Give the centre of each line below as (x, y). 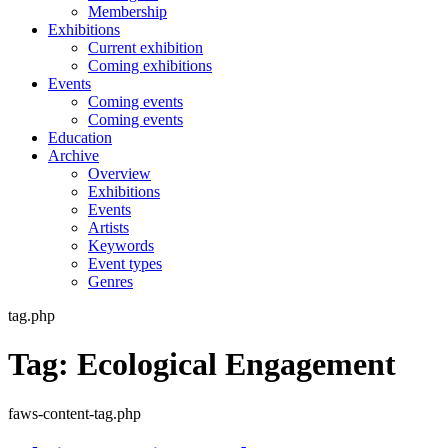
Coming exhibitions (150, 65)
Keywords (121, 245)
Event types (125, 263)
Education (80, 137)
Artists (108, 227)
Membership (127, 11)
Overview (119, 173)
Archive (73, 155)
